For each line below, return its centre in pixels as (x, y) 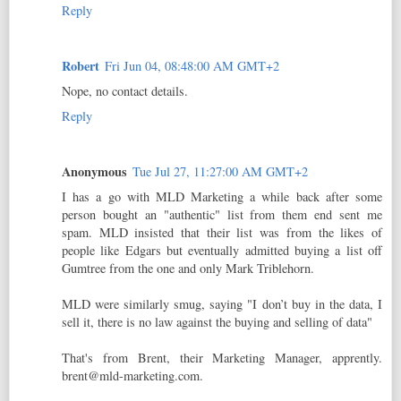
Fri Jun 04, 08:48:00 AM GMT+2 (192, 65)
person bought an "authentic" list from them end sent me (222, 214)
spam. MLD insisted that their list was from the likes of (222, 232)
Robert (81, 65)
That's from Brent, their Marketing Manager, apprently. (222, 357)
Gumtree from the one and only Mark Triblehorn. (188, 268)
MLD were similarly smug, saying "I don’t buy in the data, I (222, 303)
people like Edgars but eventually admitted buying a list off (222, 250)
